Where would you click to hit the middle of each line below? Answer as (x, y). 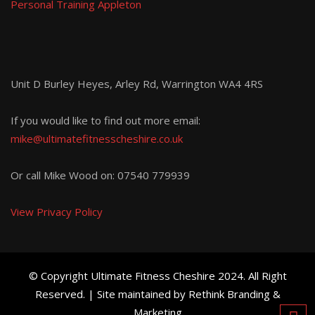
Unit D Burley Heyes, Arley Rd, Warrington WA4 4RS (137, 84)
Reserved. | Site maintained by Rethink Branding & (157, 294)
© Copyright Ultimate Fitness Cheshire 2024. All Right (157, 276)
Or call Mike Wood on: (64, 175)
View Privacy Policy (57, 212)
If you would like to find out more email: (105, 120)
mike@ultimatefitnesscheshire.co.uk (97, 139)
